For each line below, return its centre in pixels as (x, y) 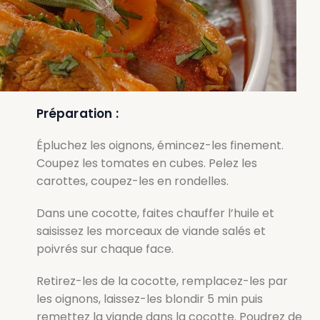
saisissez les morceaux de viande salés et (151, 231)
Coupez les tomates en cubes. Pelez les (146, 163)
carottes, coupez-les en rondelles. (132, 181)
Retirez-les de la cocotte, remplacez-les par (162, 281)
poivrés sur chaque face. (105, 249)
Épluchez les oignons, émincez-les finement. (160, 145)
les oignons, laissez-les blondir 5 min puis (149, 299)
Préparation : (79, 113)
